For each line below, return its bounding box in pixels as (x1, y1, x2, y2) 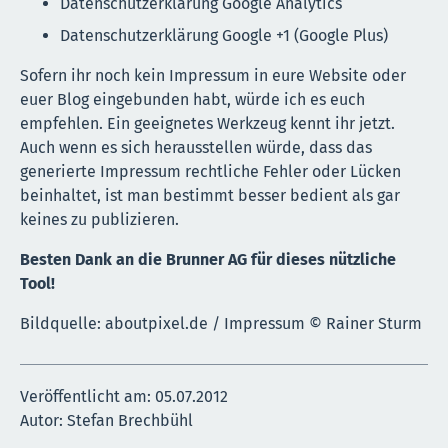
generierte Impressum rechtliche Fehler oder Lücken (20, 161, 401, 181)
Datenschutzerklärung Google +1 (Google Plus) (60, 25, 388, 45)
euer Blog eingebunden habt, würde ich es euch (20, 89, 365, 109)
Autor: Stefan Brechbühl (20, 410, 193, 430)
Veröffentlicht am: (20, 386, 155, 406)
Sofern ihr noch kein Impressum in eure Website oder (20, 65, 406, 85)
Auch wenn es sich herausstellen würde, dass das (20, 137, 372, 157)
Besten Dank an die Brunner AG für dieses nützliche (20, 249, 396, 269)
